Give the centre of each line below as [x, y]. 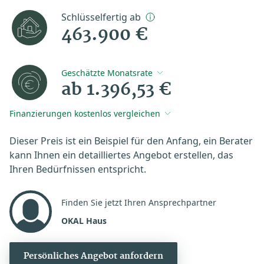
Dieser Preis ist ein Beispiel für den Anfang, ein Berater [131, 141]
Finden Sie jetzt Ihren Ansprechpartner [139, 202]
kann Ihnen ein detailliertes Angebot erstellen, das [121, 155]
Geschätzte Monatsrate [107, 73]
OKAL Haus [84, 220]
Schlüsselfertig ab [101, 17]
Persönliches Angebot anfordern [93, 256]
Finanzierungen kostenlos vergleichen [85, 114]
